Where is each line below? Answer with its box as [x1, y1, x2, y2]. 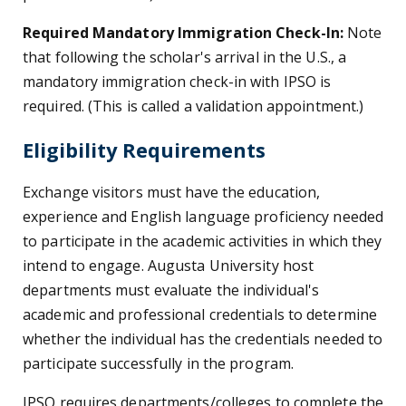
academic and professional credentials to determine [23, 304, 378, 325]
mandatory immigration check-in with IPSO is [23, 72, 332, 92]
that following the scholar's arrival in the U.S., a [23, 47, 347, 68]
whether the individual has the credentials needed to [23, 329, 383, 350]
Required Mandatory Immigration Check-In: [23, 23, 348, 43]
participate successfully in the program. [23, 353, 295, 374]
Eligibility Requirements [23, 137, 266, 164]
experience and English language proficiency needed [23, 207, 384, 227]
